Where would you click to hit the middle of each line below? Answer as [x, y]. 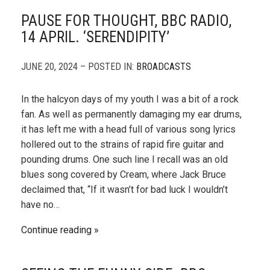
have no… [40, 205]
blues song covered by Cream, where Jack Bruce [124, 174]
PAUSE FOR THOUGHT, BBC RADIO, [126, 21]
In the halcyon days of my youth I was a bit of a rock [130, 99]
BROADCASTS [164, 67]
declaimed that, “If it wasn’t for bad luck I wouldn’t [124, 190]
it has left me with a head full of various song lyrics [128, 129]
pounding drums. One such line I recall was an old [124, 159]
